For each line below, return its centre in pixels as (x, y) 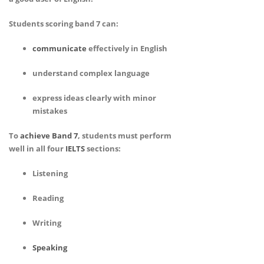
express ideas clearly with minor (94, 98)
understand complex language (91, 73)
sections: (103, 148)
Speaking (50, 247)
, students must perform (125, 135)
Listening (50, 173)
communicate (60, 48)
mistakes (50, 110)
